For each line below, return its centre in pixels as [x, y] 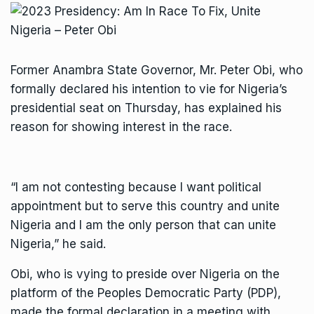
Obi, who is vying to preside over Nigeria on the [145, 274]
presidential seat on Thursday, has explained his [146, 108]
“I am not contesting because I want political [136, 187]
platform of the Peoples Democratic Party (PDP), [146, 293]
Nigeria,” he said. [58, 244]
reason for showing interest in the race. [121, 127]
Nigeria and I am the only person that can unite [143, 225]
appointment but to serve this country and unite [145, 206]
